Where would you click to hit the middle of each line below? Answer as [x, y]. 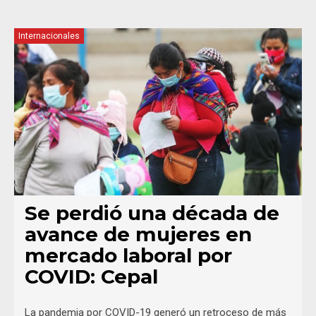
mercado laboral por [128, 255]
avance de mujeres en [138, 234]
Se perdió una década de [152, 213]
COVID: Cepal [91, 276]
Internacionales [49, 36]
